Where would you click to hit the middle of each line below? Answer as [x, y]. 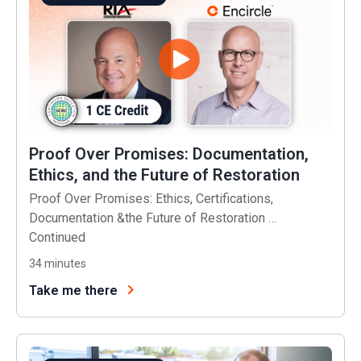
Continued [57, 237]
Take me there [73, 290]
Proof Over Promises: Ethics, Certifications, [151, 198]
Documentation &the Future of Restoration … [153, 218]
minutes [65, 263]
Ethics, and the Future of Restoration [164, 174]
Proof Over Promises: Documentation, [169, 154]
